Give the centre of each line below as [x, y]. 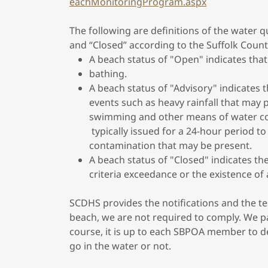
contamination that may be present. [170, 146]
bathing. [108, 74]
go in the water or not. [123, 246]
